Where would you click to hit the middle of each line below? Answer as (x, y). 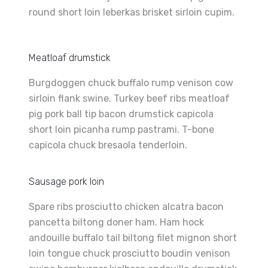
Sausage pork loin (66, 181)
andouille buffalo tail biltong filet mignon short (133, 237)
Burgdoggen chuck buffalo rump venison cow (131, 83)
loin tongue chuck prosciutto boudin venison (130, 253)
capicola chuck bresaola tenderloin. (108, 145)
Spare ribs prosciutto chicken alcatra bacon (126, 206)
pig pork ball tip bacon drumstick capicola (121, 114)
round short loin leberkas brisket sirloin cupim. (132, 12)
